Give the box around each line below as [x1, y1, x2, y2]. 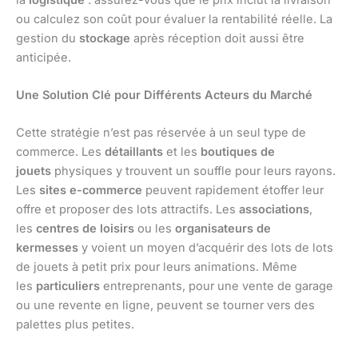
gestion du [16, 30, 79, 46]
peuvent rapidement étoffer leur [142, 183, 324, 198]
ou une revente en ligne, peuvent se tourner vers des [16, 298, 315, 313]
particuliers [36, 279, 100, 294]
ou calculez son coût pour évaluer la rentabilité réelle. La [16, 11, 332, 26]
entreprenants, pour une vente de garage [100, 279, 333, 294]
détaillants [105, 145, 163, 160]
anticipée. [16, 50, 71, 65]
